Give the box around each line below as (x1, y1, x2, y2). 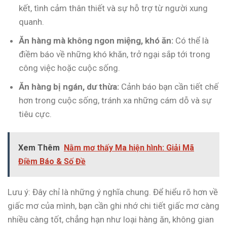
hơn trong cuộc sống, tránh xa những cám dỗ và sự (19, 95, 212, 106)
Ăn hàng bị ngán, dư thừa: (19, 82, 120, 92)
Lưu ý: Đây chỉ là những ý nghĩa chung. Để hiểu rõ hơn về (8, 187, 218, 198)
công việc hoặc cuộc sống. (19, 62, 121, 73)
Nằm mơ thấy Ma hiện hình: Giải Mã (64, 143, 194, 153)
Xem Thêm (18, 143, 60, 153)
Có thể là (173, 35, 209, 46)
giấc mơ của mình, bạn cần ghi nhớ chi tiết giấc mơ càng (8, 201, 219, 211)
